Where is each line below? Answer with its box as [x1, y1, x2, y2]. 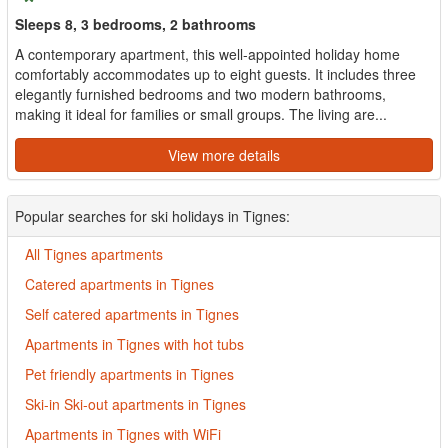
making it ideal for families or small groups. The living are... [15, 104, 387, 124]
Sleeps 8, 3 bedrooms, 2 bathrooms [15, 14, 256, 34]
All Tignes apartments [25, 244, 163, 264]
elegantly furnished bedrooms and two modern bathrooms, [15, 84, 386, 104]
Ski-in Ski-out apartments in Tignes [25, 394, 246, 414]
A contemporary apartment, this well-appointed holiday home [15, 44, 400, 64]
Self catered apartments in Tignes [25, 304, 239, 324]
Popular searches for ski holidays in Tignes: [15, 206, 290, 226]
